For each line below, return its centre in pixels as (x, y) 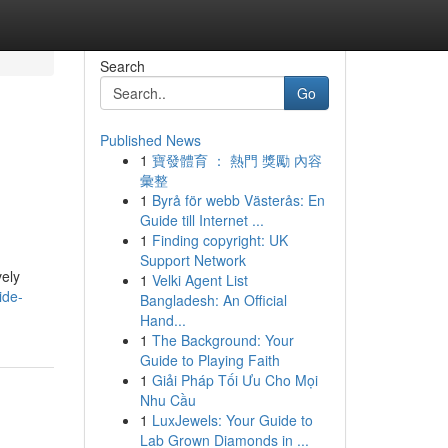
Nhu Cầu (167, 400)
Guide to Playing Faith (209, 360)
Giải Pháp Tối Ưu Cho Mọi (234, 380)
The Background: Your (222, 340)
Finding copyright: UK (219, 240)
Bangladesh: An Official (213, 300)
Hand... (162, 320)
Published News (150, 140)
